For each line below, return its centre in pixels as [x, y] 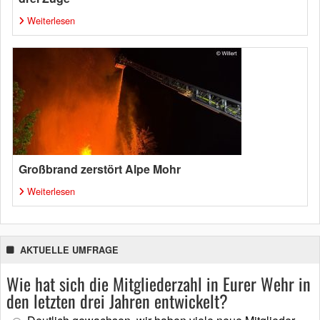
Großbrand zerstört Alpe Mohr [100, 169]
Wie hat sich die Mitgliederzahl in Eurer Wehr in [159, 284]
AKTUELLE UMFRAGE [69, 250]
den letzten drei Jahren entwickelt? [117, 301]
